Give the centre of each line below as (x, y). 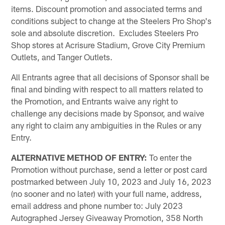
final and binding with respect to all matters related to (107, 89)
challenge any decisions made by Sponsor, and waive (108, 113)
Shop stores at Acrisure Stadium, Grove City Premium (108, 44)
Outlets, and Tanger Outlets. (62, 57)
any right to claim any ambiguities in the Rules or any (106, 125)
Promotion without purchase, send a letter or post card (109, 169)
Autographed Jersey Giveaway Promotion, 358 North (107, 217)
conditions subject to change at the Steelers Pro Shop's (111, 20)
